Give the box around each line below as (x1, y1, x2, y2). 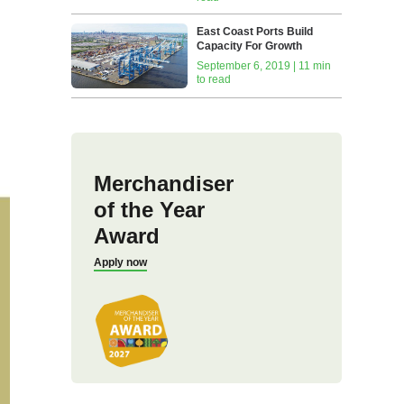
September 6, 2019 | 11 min (197, 60, 332, 73)
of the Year (93, 197, 205, 223)
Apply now (93, 256, 147, 270)
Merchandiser (93, 171, 234, 197)
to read (197, 73, 232, 87)
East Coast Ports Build (197, 25, 314, 39)
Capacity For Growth (197, 40, 303, 53)
